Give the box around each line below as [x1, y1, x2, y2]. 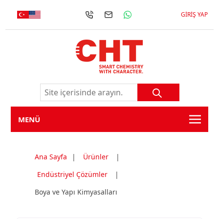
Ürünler [83, 152, 109, 161]
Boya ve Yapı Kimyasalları [34, 187, 117, 197]
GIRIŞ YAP [180, 10, 208, 19]
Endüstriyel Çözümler [37, 170, 108, 179]
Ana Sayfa [34, 152, 67, 161]
